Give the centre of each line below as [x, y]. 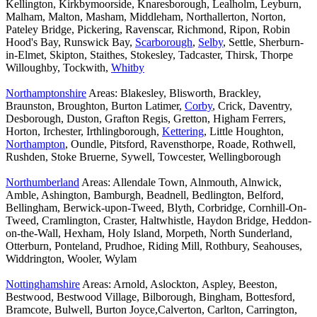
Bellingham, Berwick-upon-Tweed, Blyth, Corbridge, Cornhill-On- [156, 208]
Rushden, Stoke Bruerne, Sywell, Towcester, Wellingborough [143, 157]
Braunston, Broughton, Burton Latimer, [95, 106]
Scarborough [164, 42]
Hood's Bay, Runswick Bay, [70, 42]
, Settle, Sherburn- [263, 42]
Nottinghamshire [43, 284]
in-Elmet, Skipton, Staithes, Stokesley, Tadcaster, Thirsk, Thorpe [149, 55]
